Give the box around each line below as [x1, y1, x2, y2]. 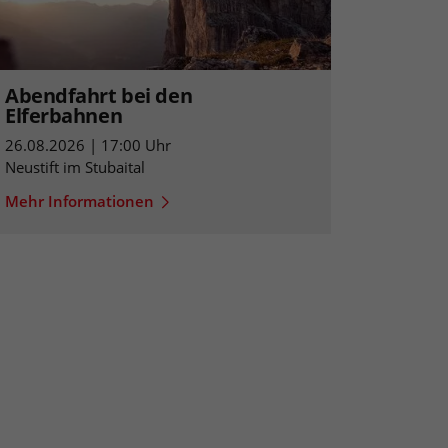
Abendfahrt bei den [5, 82, 193, 110]
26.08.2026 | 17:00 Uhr [5, 135, 171, 156]
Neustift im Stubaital [5, 157, 145, 178]
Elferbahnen [5, 102, 123, 130]
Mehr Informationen [5, 191, 154, 212]
